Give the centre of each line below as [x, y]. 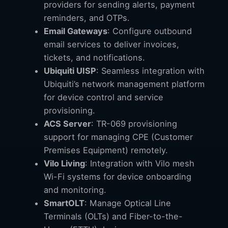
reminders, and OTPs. [87, 18]
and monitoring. [75, 190]
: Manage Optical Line [128, 203]
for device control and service [104, 97]
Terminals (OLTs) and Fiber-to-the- [113, 216]
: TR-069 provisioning [134, 123]
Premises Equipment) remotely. [106, 150]
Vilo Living [64, 163]
